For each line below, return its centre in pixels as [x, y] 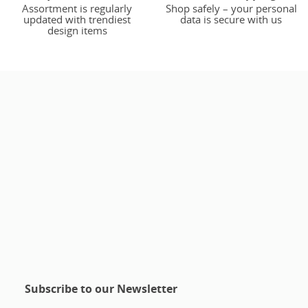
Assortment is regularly [77, 9]
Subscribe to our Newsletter [101, 289]
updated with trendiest [77, 20]
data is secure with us [231, 20]
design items [77, 31]
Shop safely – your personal [231, 9]
